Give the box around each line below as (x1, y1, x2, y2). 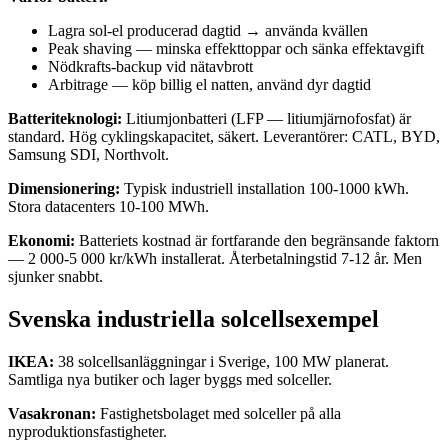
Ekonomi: (8, 232, 75, 250)
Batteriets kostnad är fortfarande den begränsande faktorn (75, 232, 439, 250)
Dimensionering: (8, 180, 120, 198)
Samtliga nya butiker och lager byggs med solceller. (8, 371, 332, 389)
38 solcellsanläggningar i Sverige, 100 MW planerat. (54, 353, 389, 371)
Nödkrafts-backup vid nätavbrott (48, 58, 253, 76)
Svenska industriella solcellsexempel (8, 306, 379, 333)
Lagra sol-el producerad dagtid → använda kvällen (48, 22, 368, 40)
